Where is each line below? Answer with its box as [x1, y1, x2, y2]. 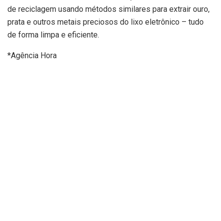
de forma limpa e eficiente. [7, 30, 99, 40]
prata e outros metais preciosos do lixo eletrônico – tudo [7, 17, 204, 27]
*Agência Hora [7, 51, 57, 61]
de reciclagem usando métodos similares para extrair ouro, [7, 4, 210, 14]
